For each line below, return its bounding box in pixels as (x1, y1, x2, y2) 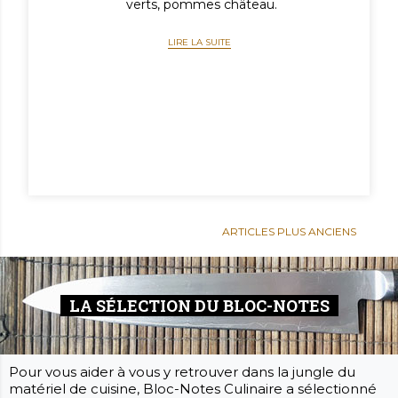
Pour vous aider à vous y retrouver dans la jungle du (9, 363, 355, 380)
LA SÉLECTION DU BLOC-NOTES (68, 295, 330, 316)
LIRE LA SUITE (167, 36, 231, 48)
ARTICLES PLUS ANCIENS (222, 225, 356, 238)
